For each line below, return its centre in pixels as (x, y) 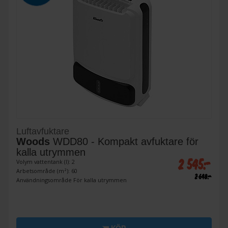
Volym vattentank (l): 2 (46, 162)
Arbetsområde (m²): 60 (47, 171)
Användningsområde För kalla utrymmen (72, 180)
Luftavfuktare (43, 132)
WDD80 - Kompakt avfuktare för (124, 142)
